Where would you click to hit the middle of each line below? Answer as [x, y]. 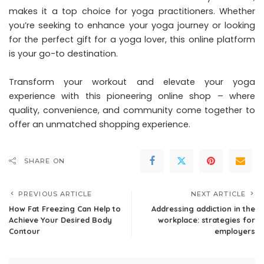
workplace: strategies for [207, 220]
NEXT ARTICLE [218, 194]
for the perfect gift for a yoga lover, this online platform [132, 40]
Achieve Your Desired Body [60, 220]
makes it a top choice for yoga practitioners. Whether [132, 11]
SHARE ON [44, 161]
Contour [24, 231]
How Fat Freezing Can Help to [65, 209]
